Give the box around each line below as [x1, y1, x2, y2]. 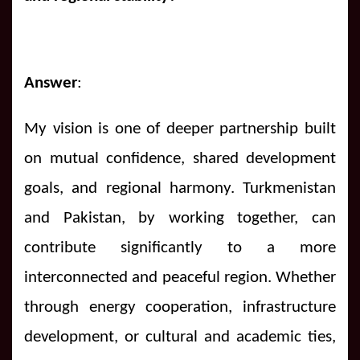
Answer [24, 74, 77, 92]
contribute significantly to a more [24, 239, 336, 256]
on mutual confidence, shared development [24, 149, 336, 167]
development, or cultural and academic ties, [24, 328, 336, 346]
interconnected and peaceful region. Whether [24, 268, 336, 286]
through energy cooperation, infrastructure [24, 298, 336, 316]
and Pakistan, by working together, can [24, 209, 336, 227]
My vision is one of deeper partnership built [24, 120, 336, 137]
